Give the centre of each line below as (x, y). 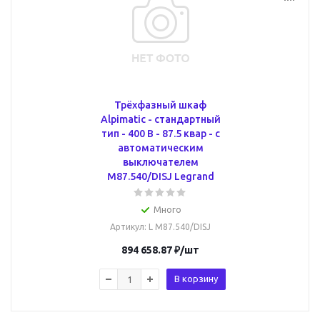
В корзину (196, 279)
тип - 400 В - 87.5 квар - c (160, 134)
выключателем (160, 162)
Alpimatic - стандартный (160, 119)
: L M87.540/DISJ (177, 227)
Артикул (127, 227)
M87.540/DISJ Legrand (160, 176)
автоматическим (160, 148)
